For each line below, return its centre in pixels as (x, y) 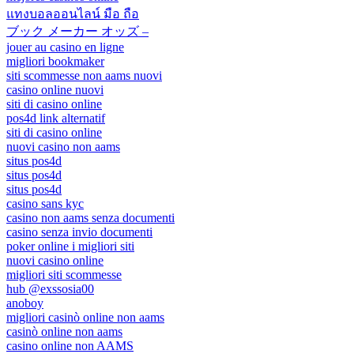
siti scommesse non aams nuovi (84, 75)
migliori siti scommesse (64, 274)
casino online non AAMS (70, 345)
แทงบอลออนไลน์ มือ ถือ (73, 13)
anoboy (25, 303)
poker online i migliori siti (70, 246)
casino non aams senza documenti (90, 217)
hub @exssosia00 (50, 288)
